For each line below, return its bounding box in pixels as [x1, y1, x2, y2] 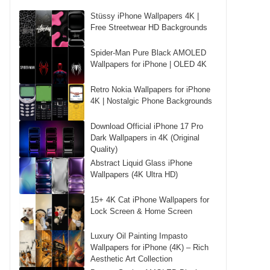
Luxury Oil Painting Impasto [90, 231, 188, 241]
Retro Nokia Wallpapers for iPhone [90, 84, 211, 94]
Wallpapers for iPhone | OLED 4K [90, 59, 207, 69]
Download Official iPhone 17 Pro [90, 121, 204, 131]
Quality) [90, 144, 118, 154]
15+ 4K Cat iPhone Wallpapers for [90, 195, 210, 204]
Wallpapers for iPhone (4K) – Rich [90, 243, 209, 253]
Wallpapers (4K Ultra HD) [90, 169, 178, 179]
